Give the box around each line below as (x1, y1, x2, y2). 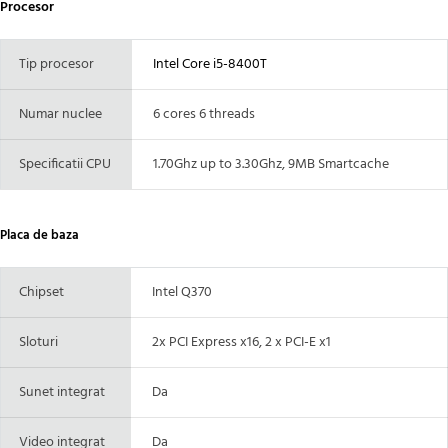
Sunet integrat (13, 380, 105, 404)
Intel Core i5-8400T (144, 52, 267, 76)
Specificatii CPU (13, 152, 111, 176)
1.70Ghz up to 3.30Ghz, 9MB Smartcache (144, 152, 389, 176)
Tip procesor (13, 52, 94, 76)
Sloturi (13, 330, 58, 354)
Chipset (13, 280, 64, 304)
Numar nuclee (13, 102, 102, 126)
